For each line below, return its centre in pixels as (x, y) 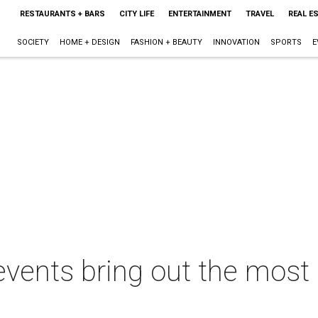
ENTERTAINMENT (199, 14)
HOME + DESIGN (89, 42)
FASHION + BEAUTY (166, 42)
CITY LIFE (136, 14)
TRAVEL (259, 14)
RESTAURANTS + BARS (62, 14)
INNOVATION (236, 42)
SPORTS (286, 42)
